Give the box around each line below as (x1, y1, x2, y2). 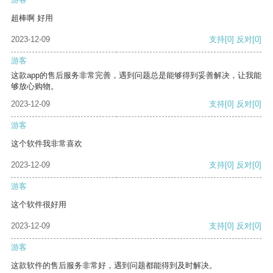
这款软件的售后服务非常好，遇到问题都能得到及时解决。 (11, 261, 217, 271)
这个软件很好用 (11, 200, 66, 210)
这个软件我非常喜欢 (11, 139, 82, 149)
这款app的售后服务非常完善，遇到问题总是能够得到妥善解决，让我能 (11, 71, 261, 80)
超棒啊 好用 (11, 13, 53, 23)
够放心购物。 (11, 82, 58, 91)
